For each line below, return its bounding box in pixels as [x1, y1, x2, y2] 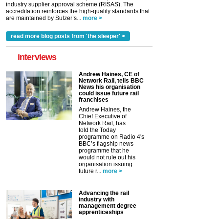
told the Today [79, 126, 116, 133]
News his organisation [79, 83, 140, 90]
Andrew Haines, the [79, 106, 131, 113]
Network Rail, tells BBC [79, 77, 144, 84]
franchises [79, 96, 109, 103]
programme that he [79, 147, 129, 154]
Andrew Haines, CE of [79, 70, 139, 78]
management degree [79, 202, 136, 209]
